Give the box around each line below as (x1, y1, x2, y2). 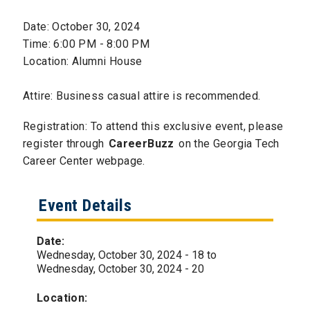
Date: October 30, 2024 (23, 19, 140, 33)
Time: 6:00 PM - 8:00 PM (23, 37, 150, 51)
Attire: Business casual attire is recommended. (23, 89, 261, 102)
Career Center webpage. (23, 154, 145, 167)
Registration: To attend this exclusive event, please (23, 119, 284, 133)
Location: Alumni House (23, 54, 143, 68)
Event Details (39, 195, 132, 215)
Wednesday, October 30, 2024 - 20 (37, 262, 204, 276)
